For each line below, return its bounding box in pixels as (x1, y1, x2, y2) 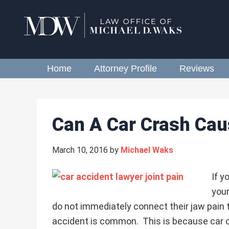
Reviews (179, 63, 214, 74)
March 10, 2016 (52, 145, 108, 155)
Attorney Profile (94, 63, 157, 74)
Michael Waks (121, 145, 173, 155)
